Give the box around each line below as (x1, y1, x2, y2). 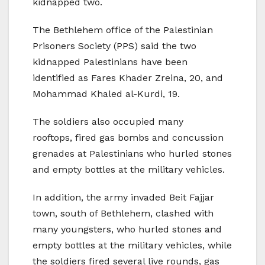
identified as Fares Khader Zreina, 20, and (33, 72, 223, 83)
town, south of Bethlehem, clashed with (33, 207, 214, 219)
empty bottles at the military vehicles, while (33, 239, 232, 251)
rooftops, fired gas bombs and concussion (33, 131, 224, 143)
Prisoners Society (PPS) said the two (33, 40, 196, 51)
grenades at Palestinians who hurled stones (33, 147, 232, 159)
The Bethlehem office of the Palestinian (33, 24, 213, 35)
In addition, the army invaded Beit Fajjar (33, 191, 214, 203)
